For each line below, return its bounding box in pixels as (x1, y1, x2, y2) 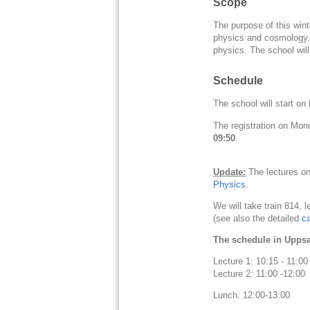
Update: (213, 166, 246, 177)
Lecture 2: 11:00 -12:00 (213, 268, 306, 280)
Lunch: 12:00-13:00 (213, 290, 291, 301)
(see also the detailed (213, 212, 302, 224)
